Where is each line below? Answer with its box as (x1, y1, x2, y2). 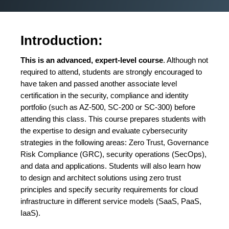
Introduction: (20, 33, 103, 49)
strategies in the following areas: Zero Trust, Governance (20, 138, 209, 147)
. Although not (163, 56, 208, 64)
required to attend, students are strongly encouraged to (20, 67, 202, 76)
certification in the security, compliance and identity (20, 91, 189, 100)
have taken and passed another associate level (20, 79, 177, 88)
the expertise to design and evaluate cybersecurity (20, 126, 188, 135)
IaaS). (20, 209, 40, 217)
